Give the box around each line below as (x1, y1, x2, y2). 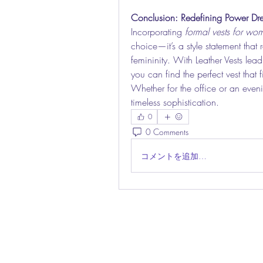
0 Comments (146, 126, 188, 137)
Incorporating (131, 25, 185, 38)
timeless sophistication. (131, 96, 219, 109)
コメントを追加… (141, 150, 207, 161)
